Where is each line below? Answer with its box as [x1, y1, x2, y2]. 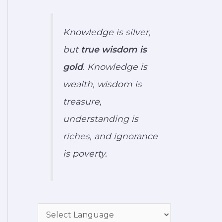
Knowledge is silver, [63, 27, 151, 38]
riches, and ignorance [63, 131, 158, 142]
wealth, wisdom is [63, 79, 142, 90]
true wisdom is [81, 44, 147, 55]
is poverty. [63, 148, 108, 159]
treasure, [63, 96, 102, 107]
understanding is [63, 113, 139, 124]
